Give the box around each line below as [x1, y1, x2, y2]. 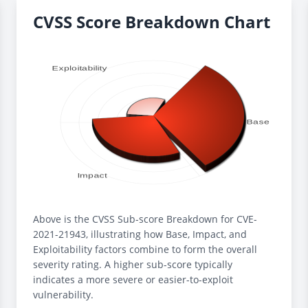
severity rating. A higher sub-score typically [33, 258, 232, 271]
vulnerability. [33, 288, 93, 301]
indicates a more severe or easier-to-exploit [33, 273, 233, 286]
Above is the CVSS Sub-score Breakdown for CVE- [33, 212, 257, 225]
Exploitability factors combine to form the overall [33, 243, 257, 256]
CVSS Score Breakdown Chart [33, 10, 270, 33]
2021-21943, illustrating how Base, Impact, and [33, 228, 247, 241]
